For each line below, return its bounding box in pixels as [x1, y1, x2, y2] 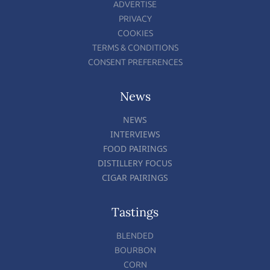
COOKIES [117, 28, 153, 39]
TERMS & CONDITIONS [92, 42, 178, 53]
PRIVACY [118, 13, 152, 24]
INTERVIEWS [110, 128, 160, 140]
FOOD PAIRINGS [102, 142, 168, 154]
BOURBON [114, 245, 156, 256]
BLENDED [116, 230, 154, 241]
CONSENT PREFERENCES [87, 57, 183, 67]
